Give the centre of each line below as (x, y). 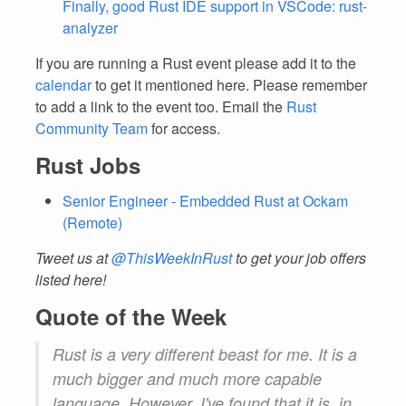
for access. (184, 128)
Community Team (92, 128)
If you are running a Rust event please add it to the (196, 63)
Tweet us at (73, 258)
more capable (270, 378)
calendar (63, 85)
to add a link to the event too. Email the (161, 106)
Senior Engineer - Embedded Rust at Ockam (205, 201)
